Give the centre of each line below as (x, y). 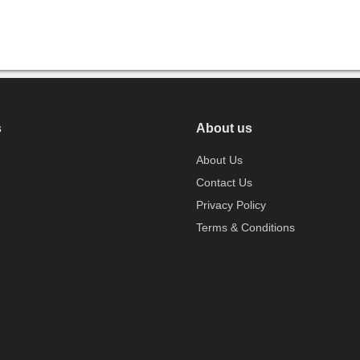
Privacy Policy (231, 205)
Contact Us (224, 182)
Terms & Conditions (245, 227)
